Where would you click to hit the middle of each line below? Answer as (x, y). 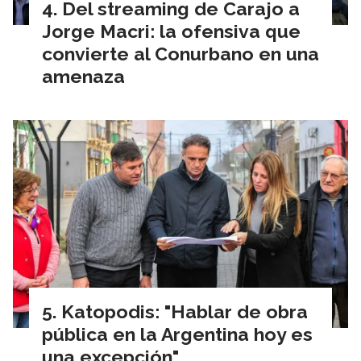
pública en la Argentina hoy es (177, 334)
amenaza (83, 76)
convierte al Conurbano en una (180, 53)
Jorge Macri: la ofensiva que (171, 31)
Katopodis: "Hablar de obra (185, 311)
